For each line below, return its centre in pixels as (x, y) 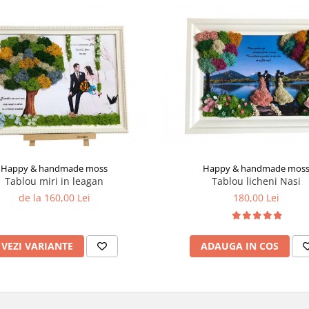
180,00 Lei (256, 197)
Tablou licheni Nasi (256, 181)
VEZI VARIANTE (37, 246)
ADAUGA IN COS (239, 246)
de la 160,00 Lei (54, 197)
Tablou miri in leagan (54, 181)
